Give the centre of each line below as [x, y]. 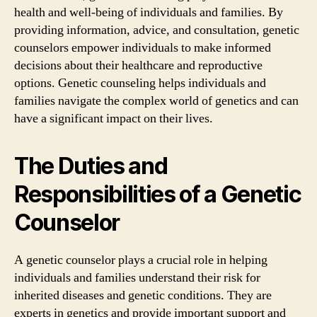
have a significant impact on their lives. [114, 118]
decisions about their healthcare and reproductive [138, 65]
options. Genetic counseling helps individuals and [140, 83]
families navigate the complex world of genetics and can [156, 100]
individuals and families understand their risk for [137, 277]
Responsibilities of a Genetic [158, 194]
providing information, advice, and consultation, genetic [157, 30]
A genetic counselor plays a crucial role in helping [141, 260]
